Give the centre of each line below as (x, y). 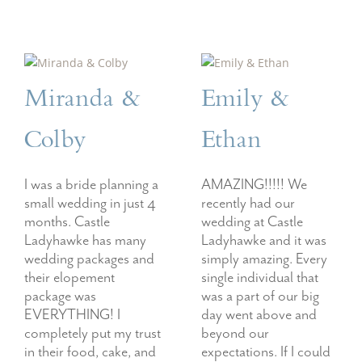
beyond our (235, 334)
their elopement (69, 278)
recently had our (248, 204)
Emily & (245, 101)
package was (60, 297)
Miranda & (82, 101)
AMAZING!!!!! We (254, 185)
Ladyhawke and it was (264, 241)
